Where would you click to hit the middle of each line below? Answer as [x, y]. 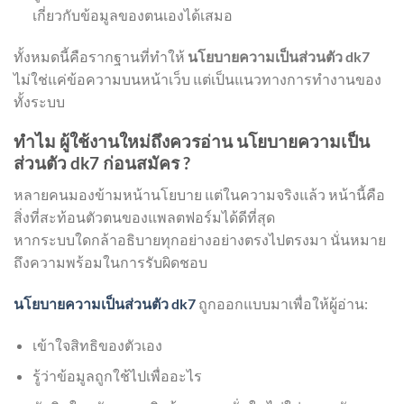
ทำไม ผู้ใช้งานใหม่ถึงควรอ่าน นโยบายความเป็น [192, 142]
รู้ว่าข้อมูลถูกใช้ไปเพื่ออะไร [117, 376]
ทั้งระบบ [39, 101]
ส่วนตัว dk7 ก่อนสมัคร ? [102, 163]
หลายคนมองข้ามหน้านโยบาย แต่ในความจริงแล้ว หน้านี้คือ [199, 194]
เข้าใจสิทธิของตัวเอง [97, 344]
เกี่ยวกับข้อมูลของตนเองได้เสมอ [132, 14]
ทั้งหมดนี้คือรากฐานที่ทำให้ [101, 56]
